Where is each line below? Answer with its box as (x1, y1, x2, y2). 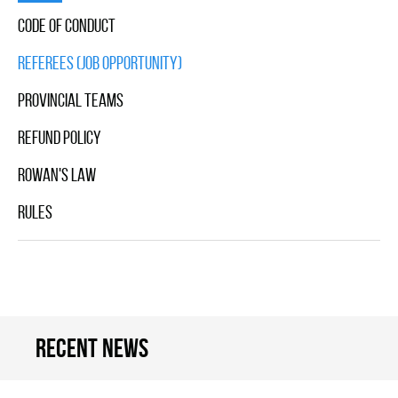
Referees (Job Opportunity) (18, 53, 182, 73)
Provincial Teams (18, 91, 123, 110)
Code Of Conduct (18, 16, 115, 36)
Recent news (36, 333, 148, 362)
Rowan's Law (18, 165, 96, 185)
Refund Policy (18, 128, 101, 147)
